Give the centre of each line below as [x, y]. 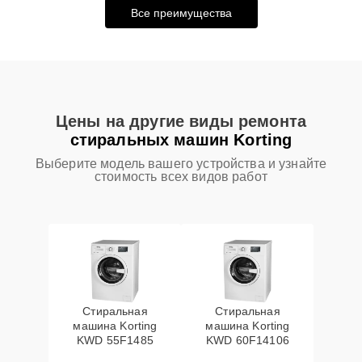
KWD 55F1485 [115, 340]
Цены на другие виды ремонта [181, 121]
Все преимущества [181, 13]
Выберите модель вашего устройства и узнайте [181, 164]
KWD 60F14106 [248, 340]
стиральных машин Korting [181, 140]
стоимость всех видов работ [181, 177]
